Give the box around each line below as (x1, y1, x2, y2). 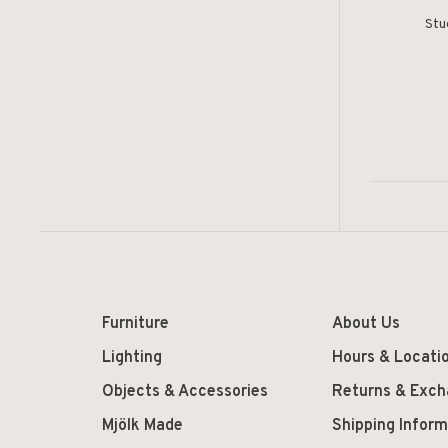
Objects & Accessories (102, 381, 268, 402)
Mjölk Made (102, 415, 183, 436)
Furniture (102, 313, 169, 334)
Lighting (102, 347, 162, 368)
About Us (332, 313, 400, 334)
